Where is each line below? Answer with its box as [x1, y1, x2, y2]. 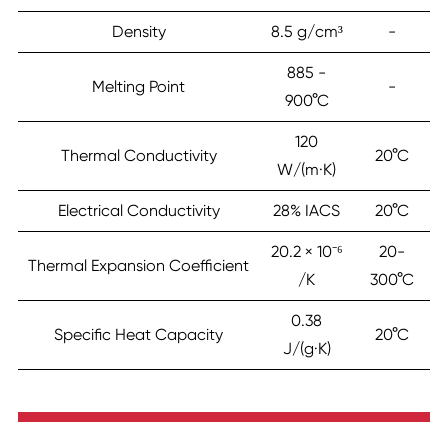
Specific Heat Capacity [54, 325, 223, 345]
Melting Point [92, 77, 185, 97]
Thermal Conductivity [60, 146, 217, 166]
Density [111, 22, 166, 42]
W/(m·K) [277, 160, 336, 180]
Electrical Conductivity [57, 201, 220, 221]
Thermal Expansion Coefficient [28, 256, 249, 276]
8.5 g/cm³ [270, 22, 343, 42]
